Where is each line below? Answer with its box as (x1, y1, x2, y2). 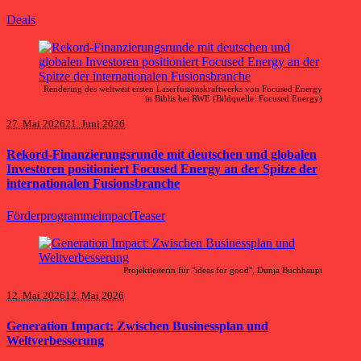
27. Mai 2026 (6, 117, 65, 130)
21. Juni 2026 (65, 117, 125, 130)
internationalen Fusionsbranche (6, 176, 180, 191)
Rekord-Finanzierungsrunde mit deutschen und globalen (6, 147, 317, 162)
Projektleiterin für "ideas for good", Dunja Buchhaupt (123, 264, 322, 275)
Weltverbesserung (6, 333, 104, 347)
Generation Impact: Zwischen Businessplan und (6, 318, 268, 333)
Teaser (132, 208, 165, 222)
